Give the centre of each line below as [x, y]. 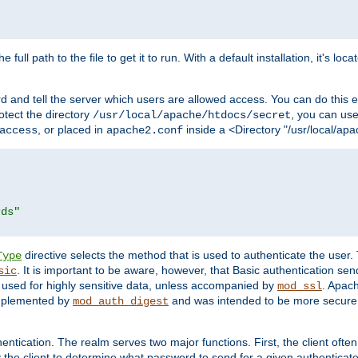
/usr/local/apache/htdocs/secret [192, 115]
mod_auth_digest [121, 301]
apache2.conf [145, 130]
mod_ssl [300, 286]
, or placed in [72, 129]
